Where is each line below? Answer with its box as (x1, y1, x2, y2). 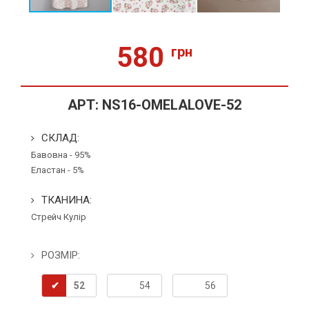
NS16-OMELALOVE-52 (102, 97, 241, 114)
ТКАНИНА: (41, 194, 92, 207)
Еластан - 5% (31, 165, 84, 176)
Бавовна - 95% (31, 150, 91, 161)
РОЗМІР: (41, 249, 80, 262)
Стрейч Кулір (31, 212, 86, 223)
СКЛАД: (41, 132, 79, 145)
